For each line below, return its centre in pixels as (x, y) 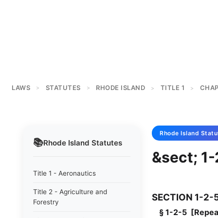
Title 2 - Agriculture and (70, 192)
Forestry (46, 202)
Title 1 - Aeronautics (64, 173)
